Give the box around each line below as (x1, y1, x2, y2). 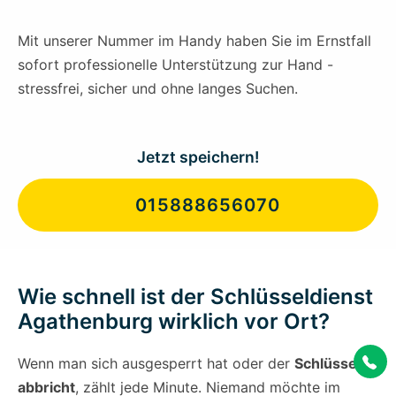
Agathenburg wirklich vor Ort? (18, 308, 330, 335)
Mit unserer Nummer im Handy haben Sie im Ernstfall (18, 32, 371, 50)
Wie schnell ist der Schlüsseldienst (18, 284, 373, 310)
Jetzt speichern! (137, 148, 259, 167)
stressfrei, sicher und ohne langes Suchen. (18, 80, 298, 98)
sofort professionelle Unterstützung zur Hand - (18, 56, 333, 74)
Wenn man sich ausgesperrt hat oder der (18, 354, 294, 373)
